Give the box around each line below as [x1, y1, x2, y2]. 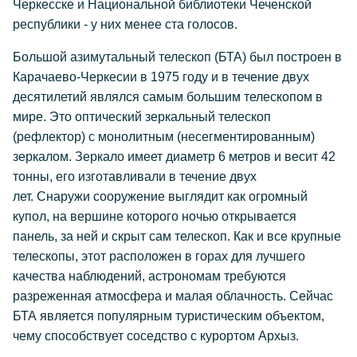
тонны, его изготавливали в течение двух [13, 170, 257, 184]
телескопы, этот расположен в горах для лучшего [13, 249, 305, 264]
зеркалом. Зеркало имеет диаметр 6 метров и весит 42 [13, 150, 335, 164]
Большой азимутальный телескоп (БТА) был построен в [13, 50, 342, 65]
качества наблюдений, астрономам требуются [13, 269, 286, 284]
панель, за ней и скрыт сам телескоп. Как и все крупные [13, 229, 341, 244]
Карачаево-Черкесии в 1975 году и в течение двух [13, 70, 309, 84]
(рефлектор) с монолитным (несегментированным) [13, 130, 315, 144]
